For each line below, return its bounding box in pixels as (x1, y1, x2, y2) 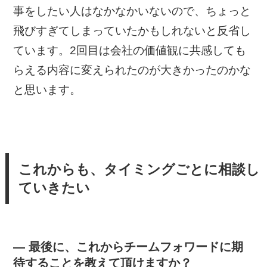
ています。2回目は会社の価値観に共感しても (13, 44, 247, 57)
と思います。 (13, 83, 82, 97)
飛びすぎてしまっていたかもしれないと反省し (13, 24, 252, 38)
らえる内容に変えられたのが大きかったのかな (13, 64, 252, 77)
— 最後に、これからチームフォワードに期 (13, 240, 244, 254)
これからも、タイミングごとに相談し (18, 162, 260, 177)
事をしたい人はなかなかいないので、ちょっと (13, 5, 252, 18)
